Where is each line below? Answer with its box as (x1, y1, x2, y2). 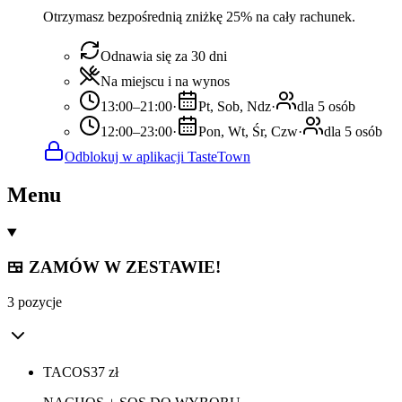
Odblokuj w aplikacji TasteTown (65, 148, 250, 164)
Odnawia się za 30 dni (100, 48, 227, 64)
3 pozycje (7, 294, 62, 310)
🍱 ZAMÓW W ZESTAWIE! (7, 258, 221, 277)
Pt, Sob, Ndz (198, 98, 271, 114)
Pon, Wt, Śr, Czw (198, 123, 298, 139)
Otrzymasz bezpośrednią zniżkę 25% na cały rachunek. (43, 8, 355, 24)
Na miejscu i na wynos (100, 73, 230, 89)
